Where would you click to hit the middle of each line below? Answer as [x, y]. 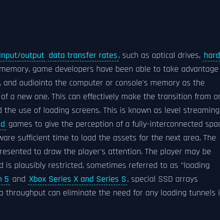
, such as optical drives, [161, 55]
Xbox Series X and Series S [78, 179]
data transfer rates [83, 55]
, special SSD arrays [163, 179]
